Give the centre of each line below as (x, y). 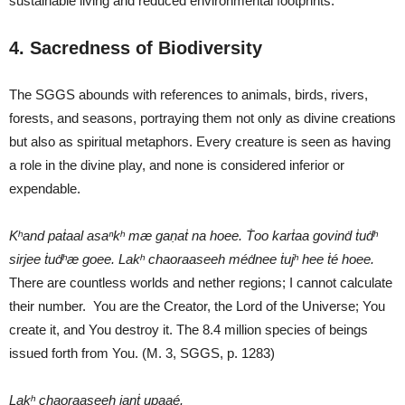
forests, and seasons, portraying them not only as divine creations (202, 118)
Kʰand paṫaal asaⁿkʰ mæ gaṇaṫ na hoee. (126, 235)
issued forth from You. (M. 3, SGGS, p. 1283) (142, 353)
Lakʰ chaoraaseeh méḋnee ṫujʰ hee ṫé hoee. (246, 259)
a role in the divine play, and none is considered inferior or (177, 165)
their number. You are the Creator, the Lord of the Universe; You (197, 306)
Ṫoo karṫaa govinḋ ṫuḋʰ (312, 235)
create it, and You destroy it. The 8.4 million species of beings (188, 329)
